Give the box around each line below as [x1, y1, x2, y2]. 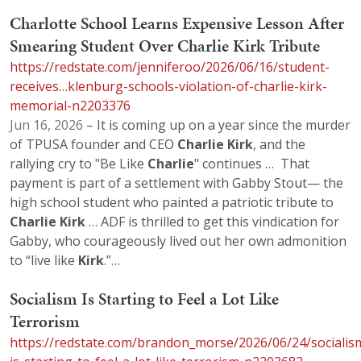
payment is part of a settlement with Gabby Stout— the [10, 173, 343, 192]
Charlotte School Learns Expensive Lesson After [10, 11, 344, 35]
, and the [253, 135, 305, 153]
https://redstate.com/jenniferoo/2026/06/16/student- [10, 57, 330, 76]
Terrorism [10, 310, 80, 334]
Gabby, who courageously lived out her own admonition [10, 231, 346, 250]
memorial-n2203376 [10, 96, 131, 114]
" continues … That [194, 154, 309, 172]
